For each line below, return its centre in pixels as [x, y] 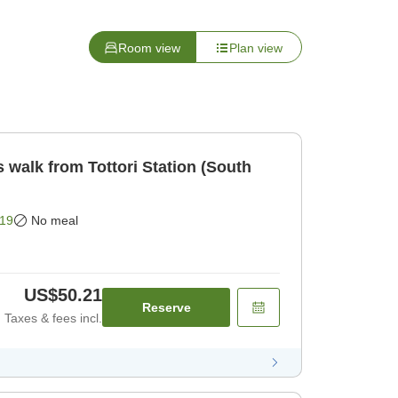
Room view [149, 48]
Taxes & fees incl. [53, 318]
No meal [55, 221]
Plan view [256, 48]
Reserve [166, 308]
